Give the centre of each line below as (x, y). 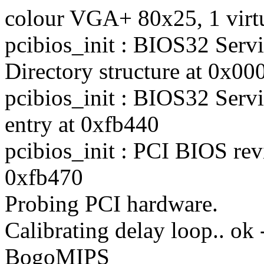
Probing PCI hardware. (111, 203)
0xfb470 (44, 177)
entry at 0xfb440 (82, 124)
